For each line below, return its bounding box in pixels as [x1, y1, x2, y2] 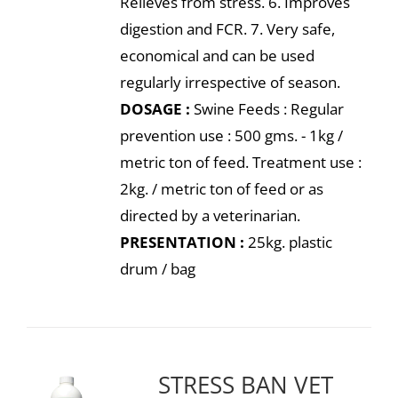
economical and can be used [119, 45, 314, 66]
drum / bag [119, 259, 195, 279]
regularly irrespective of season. [119, 72, 340, 92]
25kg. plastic [243, 232, 332, 252]
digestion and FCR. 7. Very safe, [119, 19, 335, 39]
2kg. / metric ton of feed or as [119, 179, 323, 199]
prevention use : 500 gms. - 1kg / [119, 125, 343, 146]
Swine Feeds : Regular [189, 99, 344, 119]
